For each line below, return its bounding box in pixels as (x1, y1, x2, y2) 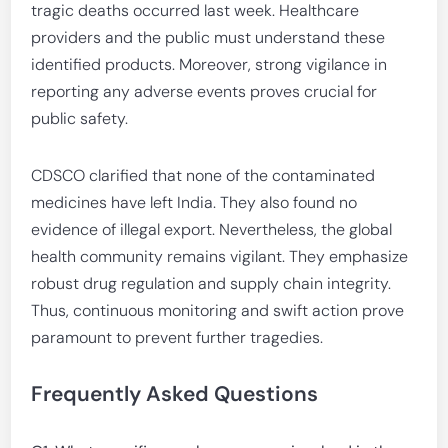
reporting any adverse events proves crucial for (31, 81, 378, 102)
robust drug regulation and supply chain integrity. (31, 273, 392, 294)
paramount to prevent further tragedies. (31, 327, 324, 348)
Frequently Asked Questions (31, 380, 319, 408)
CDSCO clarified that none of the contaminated (31, 165, 376, 186)
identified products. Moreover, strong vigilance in (31, 54, 388, 75)
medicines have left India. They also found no (31, 192, 358, 213)
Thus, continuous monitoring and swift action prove (31, 300, 405, 321)
